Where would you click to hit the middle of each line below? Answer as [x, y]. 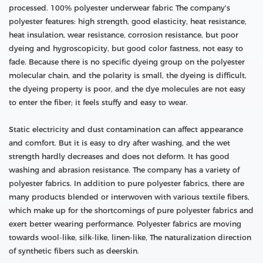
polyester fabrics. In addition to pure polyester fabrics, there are [127, 184]
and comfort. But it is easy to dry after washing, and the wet [119, 143]
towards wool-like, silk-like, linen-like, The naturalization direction [130, 238]
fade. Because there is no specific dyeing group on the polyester [127, 62]
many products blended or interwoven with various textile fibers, [129, 197]
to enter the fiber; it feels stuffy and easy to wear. [100, 103]
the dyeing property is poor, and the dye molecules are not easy [127, 89]
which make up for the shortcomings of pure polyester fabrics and [131, 211]
